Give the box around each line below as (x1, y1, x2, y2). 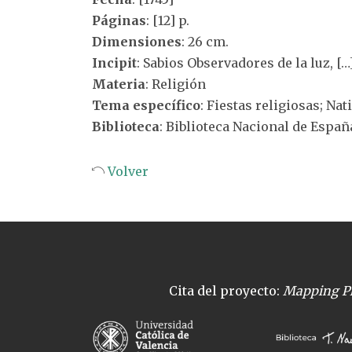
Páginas (92, 13, 146, 28)
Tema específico (92, 97, 200, 113)
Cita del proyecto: (168, 283, 283, 299)
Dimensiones (92, 34, 181, 49)
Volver (104, 163, 148, 179)
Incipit (92, 55, 137, 71)
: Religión (145, 76, 206, 92)
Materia (92, 76, 145, 92)
